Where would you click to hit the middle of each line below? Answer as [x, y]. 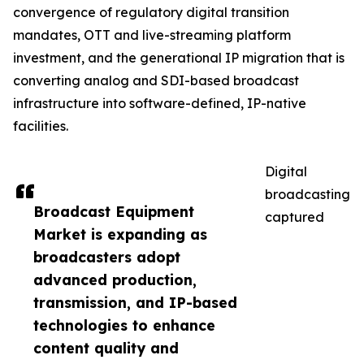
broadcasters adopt [107, 257]
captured [295, 217]
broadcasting [308, 195]
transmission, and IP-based [135, 303]
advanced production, [115, 280]
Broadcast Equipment [114, 212]
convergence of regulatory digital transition [151, 13]
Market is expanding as [120, 234]
